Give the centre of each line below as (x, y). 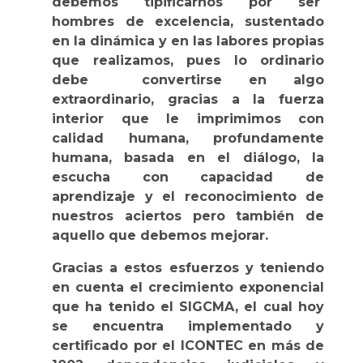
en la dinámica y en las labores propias (188, 41)
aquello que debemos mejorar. (160, 235)
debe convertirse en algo (188, 79)
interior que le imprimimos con (188, 118)
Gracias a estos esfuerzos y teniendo (188, 267)
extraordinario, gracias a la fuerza (188, 99)
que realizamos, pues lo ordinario (188, 60)
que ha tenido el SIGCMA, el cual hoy (188, 306)
